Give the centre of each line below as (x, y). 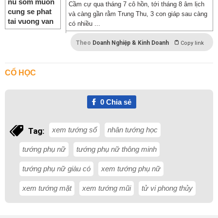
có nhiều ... (84, 24)
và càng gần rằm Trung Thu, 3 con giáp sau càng (138, 14)
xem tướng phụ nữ (131, 169)
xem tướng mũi (107, 188)
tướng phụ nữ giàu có (56, 169)
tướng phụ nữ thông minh (117, 149)
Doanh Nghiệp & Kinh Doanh (131, 43)
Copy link (192, 43)
